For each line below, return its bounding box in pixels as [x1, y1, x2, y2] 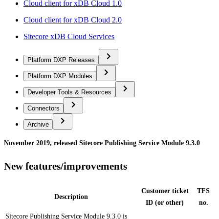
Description [54, 193, 88, 200]
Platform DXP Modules [27, 72, 92, 80]
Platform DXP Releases [27, 56, 95, 64]
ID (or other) [146, 198, 184, 206]
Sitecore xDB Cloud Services [23, 32, 114, 41]
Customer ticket [141, 187, 189, 195]
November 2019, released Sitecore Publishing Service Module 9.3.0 [4, 139, 200, 147]
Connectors [27, 104, 60, 112]
